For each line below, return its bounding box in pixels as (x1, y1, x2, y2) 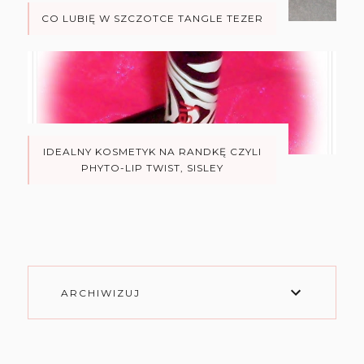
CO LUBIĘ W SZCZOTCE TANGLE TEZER (41, 12, 263, 25)
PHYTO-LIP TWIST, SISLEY (80, 162, 223, 175)
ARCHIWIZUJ (60, 286, 141, 299)
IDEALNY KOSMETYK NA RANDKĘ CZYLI (42, 145, 262, 158)
